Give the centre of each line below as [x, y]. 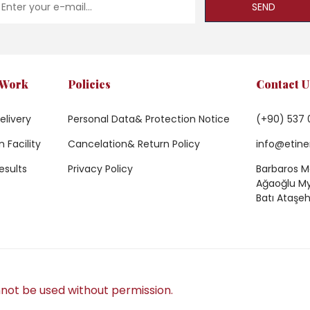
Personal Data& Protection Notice [148, 119]
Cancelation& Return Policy [134, 144]
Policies [89, 84]
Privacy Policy [100, 168]
